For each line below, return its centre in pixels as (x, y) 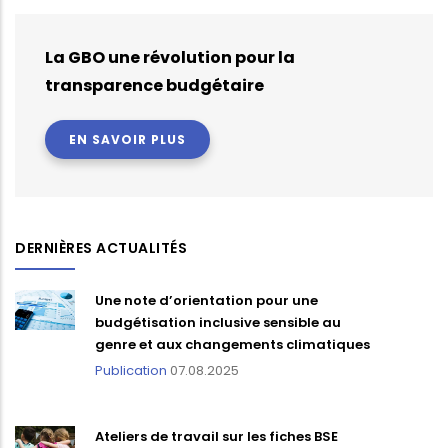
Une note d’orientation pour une (206, 301)
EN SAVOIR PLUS (127, 140)
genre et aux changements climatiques (232, 345)
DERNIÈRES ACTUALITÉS (101, 248)
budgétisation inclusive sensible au (218, 323)
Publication (131, 371)
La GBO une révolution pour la (170, 58)
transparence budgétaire (154, 86)
